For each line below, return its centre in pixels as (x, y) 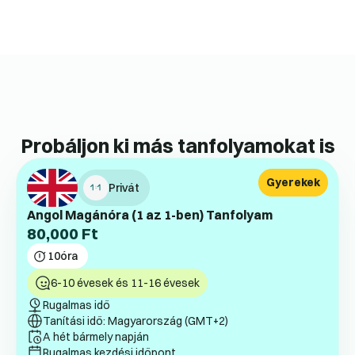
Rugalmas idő (76, 305)
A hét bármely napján (96, 337)
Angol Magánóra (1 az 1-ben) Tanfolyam (150, 215)
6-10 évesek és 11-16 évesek (125, 283)
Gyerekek (293, 183)
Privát (124, 188)
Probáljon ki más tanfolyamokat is (177, 146)
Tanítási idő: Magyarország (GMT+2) (136, 321)
